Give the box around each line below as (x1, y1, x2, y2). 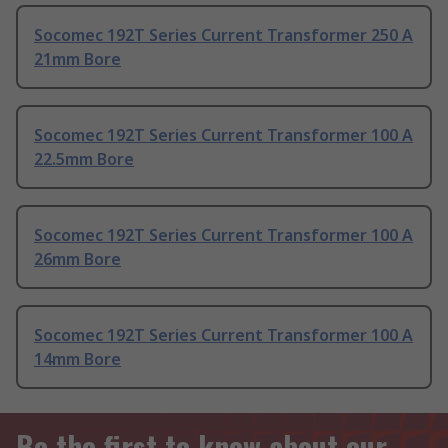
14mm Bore (34, 348, 121, 371)
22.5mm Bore (34, 148, 134, 171)
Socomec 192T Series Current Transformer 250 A (34, 24, 413, 47)
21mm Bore (34, 48, 121, 71)
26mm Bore (34, 248, 121, 271)
